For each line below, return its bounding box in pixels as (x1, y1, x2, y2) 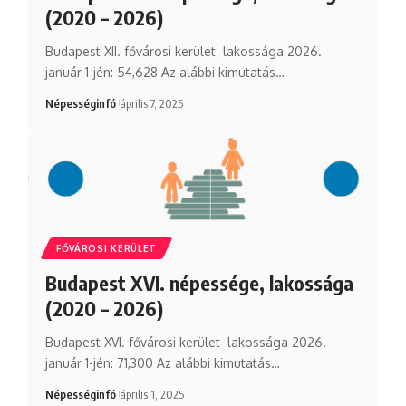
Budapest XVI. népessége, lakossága (44, 269, 353, 295)
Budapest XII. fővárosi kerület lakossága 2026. (44, 43, 322, 59)
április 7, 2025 (120, 95, 184, 111)
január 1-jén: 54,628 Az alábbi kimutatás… (44, 63, 285, 80)
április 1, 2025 (120, 386, 185, 401)
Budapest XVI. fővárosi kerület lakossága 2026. (44, 333, 326, 350)
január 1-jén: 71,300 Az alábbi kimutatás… (44, 354, 280, 371)
